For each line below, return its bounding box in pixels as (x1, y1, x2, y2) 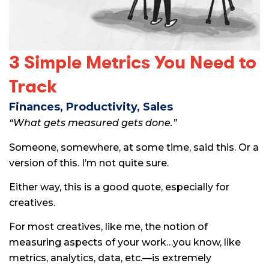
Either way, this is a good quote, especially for (9, 181, 229, 193)
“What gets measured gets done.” (9, 117, 177, 129)
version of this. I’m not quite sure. (9, 157, 169, 169)
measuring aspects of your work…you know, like (9, 237, 241, 249)
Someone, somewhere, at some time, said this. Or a (9, 141, 259, 153)
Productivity (66, 100, 137, 114)
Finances (9, 100, 60, 114)
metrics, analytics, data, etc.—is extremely (9, 252, 211, 264)
